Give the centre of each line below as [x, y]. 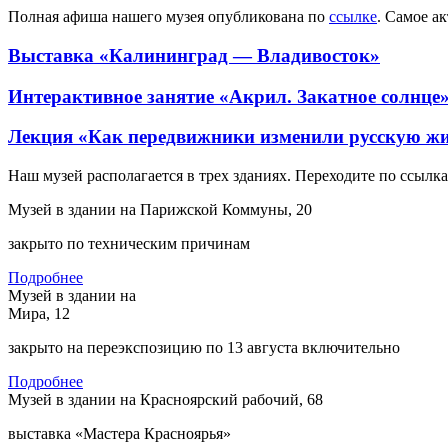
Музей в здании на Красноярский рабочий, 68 [165, 400]
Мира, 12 [39, 314]
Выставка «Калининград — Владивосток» [194, 55]
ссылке [353, 17]
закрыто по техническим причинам [129, 244]
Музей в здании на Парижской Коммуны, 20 [160, 210]
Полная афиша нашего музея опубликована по [168, 17]
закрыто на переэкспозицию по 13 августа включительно [204, 348]
